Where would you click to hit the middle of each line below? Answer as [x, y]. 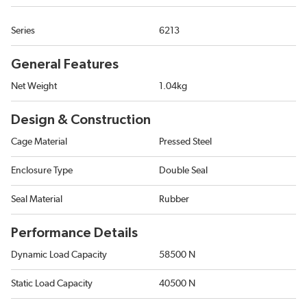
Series [23, 31]
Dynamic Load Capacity [59, 255]
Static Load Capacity [52, 284]
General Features [65, 65]
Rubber [174, 200]
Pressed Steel [185, 142]
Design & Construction [81, 120]
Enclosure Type [42, 171]
